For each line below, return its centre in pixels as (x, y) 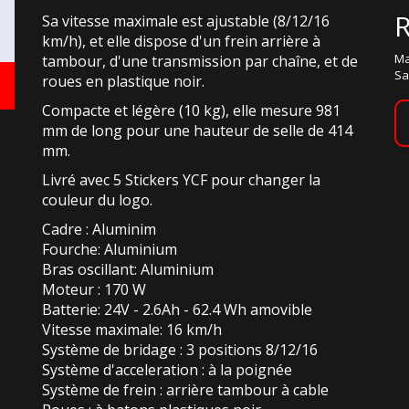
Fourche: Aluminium (109, 249)
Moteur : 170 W (94, 289)
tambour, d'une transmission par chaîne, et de (199, 61)
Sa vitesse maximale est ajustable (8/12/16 (185, 21)
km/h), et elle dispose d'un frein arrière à (181, 41)
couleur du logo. (97, 200)
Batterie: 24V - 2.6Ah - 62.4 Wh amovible (177, 309)
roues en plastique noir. (123, 81)
